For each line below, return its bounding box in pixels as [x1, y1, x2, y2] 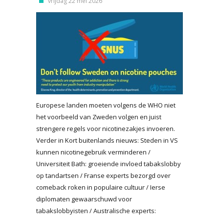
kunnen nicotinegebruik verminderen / [36, 148, 151, 156]
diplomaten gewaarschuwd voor [36, 195, 132, 203]
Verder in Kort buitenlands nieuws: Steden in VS [36, 136, 178, 145]
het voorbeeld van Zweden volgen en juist [36, 112, 161, 121]
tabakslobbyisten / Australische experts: [36, 206, 156, 215]
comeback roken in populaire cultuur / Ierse [36, 183, 165, 192]
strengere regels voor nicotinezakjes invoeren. [36, 124, 175, 133]
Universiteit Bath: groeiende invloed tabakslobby [36, 159, 181, 168]
